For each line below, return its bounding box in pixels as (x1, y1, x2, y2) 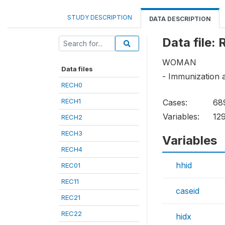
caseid (176, 186, 199, 196)
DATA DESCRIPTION (149, 15, 211, 23)
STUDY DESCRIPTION (67, 14, 132, 21)
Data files (61, 65, 93, 73)
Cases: (163, 97, 187, 108)
